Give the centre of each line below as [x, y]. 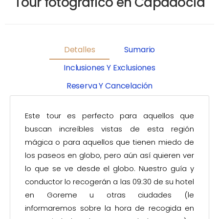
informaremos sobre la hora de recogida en [109, 208]
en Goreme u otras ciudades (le [109, 195]
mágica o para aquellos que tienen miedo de [109, 142]
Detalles [79, 50]
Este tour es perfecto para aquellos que [109, 115]
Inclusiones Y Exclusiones [109, 68]
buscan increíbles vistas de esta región [109, 129]
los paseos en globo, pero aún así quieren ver [109, 155]
